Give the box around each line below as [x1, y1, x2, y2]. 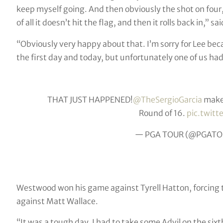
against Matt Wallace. [16, 196, 98, 206]
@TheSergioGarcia [132, 95, 202, 105]
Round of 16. [138, 108, 187, 118]
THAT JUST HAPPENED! [47, 95, 133, 105]
